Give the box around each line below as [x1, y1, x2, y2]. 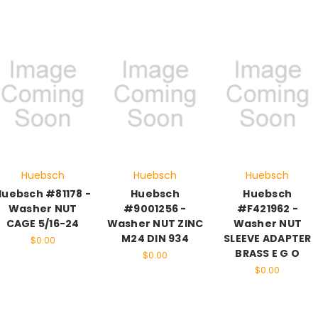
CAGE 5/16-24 [6, 216, 79, 231]
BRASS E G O [235, 246, 300, 261]
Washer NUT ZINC [106, 216, 204, 231]
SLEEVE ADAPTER [224, 231, 312, 246]
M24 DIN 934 [121, 231, 189, 246]
